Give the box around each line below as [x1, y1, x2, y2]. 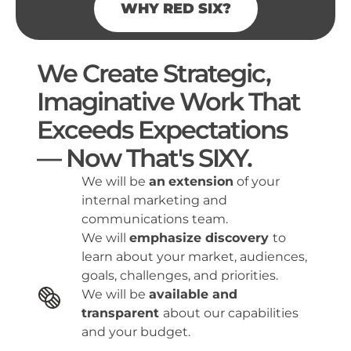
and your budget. [81, 324, 190, 340]
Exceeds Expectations [37, 114, 288, 146]
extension [168, 174, 233, 190]
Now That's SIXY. [66, 143, 252, 174]
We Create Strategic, [37, 58, 271, 89]
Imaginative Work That [37, 86, 301, 118]
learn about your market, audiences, [81, 249, 307, 265]
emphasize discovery [128, 230, 273, 246]
